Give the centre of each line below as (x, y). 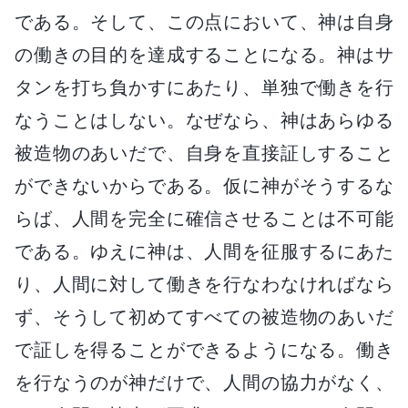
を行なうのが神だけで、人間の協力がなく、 (204, 382)
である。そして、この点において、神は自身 (204, 21)
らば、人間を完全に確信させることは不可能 (204, 218)
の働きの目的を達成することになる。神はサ (204, 54)
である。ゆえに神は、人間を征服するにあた (204, 251)
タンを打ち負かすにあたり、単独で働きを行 (204, 87)
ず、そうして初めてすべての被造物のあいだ (204, 316)
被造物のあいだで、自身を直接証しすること (204, 153)
